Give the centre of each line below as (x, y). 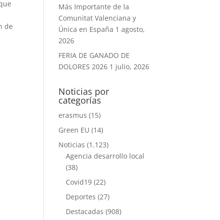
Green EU (74, 130)
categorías (80, 100)
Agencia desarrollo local (105, 156)
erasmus (73, 115)
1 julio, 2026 (130, 67)
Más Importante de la (94, 7)
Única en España (86, 29)
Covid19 (79, 182)
